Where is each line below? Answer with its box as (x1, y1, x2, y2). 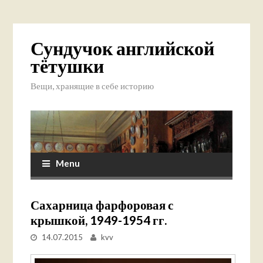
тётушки (31, 54, 104, 77)
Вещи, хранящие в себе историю (31, 80, 154, 91)
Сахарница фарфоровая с (31, 197, 174, 213)
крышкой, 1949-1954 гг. (31, 213, 167, 228)
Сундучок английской (31, 36, 215, 59)
